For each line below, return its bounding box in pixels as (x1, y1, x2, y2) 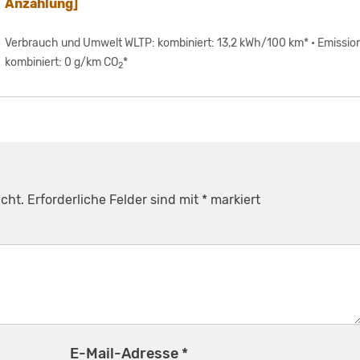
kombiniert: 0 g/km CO (5, 55, 119, 70)
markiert (207, 192, 260, 208)
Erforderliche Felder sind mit (27, 192, 202, 208)
